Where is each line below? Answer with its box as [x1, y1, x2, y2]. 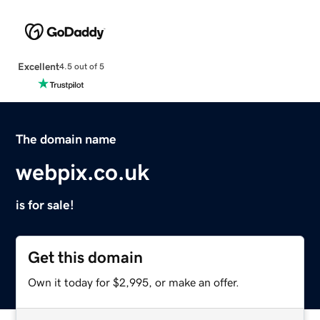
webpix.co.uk [16, 160, 150, 184]
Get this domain [28, 249, 144, 266]
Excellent [17, 61, 59, 71]
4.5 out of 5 [59, 62, 104, 71]
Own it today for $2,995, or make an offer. [28, 276, 240, 288]
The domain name [16, 132, 117, 146]
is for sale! [16, 198, 75, 211]
